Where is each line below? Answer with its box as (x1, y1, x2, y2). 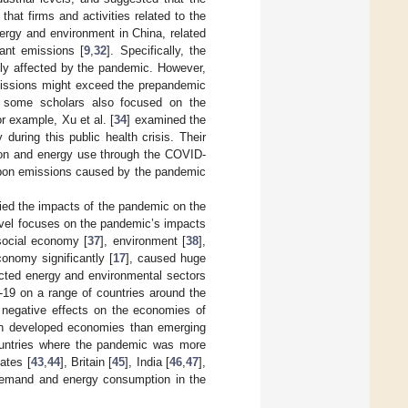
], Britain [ (59, 354, 113, 369)
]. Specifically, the (107, 43, 207, 57)
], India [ (125, 354, 170, 369)
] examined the (127, 112, 207, 127)
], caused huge (125, 250, 206, 265)
